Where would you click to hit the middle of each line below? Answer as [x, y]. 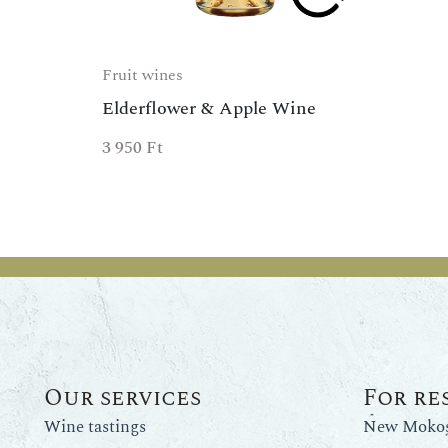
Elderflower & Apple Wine [209, 109]
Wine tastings [94, 426]
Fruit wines [142, 75]
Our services [122, 398]
